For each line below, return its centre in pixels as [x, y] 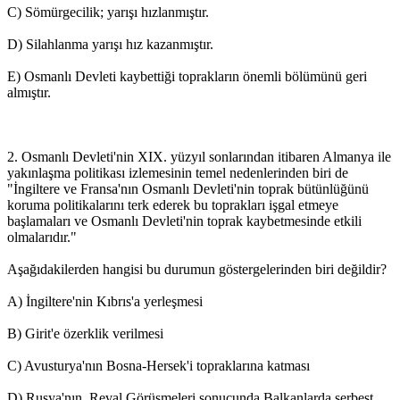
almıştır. [29, 92]
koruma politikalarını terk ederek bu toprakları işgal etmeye [173, 204]
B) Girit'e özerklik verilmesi [85, 333]
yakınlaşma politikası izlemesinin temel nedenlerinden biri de [178, 172]
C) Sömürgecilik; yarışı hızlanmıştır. [108, 12]
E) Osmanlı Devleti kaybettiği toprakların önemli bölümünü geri [187, 76]
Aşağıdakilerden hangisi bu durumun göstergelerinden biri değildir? [197, 269]
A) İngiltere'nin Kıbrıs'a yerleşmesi [105, 301]
